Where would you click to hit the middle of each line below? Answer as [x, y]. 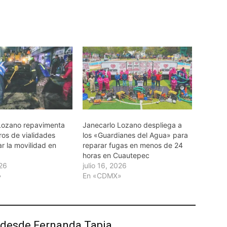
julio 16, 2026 [104, 165]
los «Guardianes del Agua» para [135, 135]
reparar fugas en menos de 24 [133, 145]
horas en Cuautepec [116, 155]
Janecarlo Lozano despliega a [132, 125]
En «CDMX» [102, 175]
